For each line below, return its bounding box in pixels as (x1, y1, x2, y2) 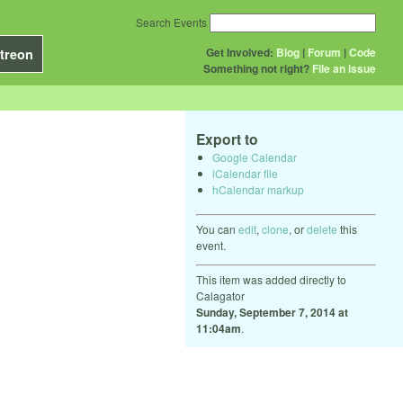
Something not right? (203, 60, 309, 76)
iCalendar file (212, 165, 278, 181)
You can (196, 220, 238, 237)
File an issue (312, 60, 376, 76)
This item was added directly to (196, 271, 346, 287)
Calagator (196, 287, 245, 303)
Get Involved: (206, 44, 273, 60)
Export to (196, 129, 258, 149)
